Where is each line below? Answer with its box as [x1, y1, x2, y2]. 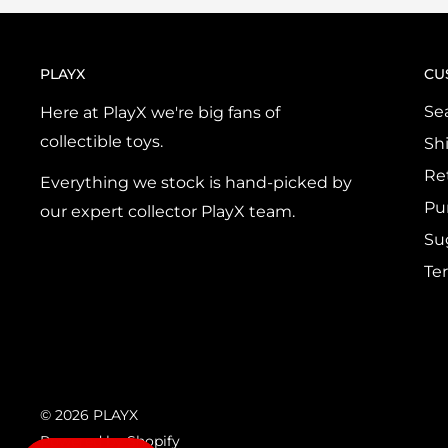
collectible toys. [40, 132, 163, 152]
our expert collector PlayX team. [40, 201, 295, 221]
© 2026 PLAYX [40, 406, 138, 425]
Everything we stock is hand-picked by [40, 172, 352, 192]
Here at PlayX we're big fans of [40, 103, 280, 123]
